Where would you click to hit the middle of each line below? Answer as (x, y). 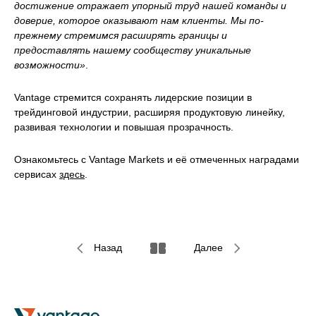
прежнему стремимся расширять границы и (121, 36)
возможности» (50, 65)
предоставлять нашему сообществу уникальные (133, 50)
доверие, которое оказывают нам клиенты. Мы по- (139, 21)
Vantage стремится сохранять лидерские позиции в (133, 98)
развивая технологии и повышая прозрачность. (124, 127)
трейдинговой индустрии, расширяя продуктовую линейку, (150, 113)
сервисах (37, 175)
